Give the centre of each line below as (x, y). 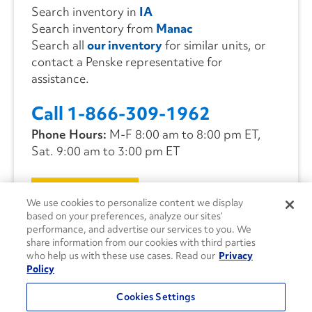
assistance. (60, 79)
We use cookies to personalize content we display (135, 203)
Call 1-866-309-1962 (121, 114)
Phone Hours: (69, 134)
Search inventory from (94, 29)
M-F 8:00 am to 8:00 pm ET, (184, 134)
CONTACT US (79, 195)
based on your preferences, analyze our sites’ (125, 216)
